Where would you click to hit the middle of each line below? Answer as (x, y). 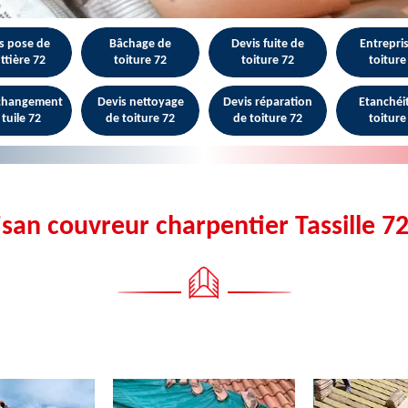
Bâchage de (140, 44)
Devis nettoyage (140, 102)
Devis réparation (268, 102)
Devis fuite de (268, 44)
